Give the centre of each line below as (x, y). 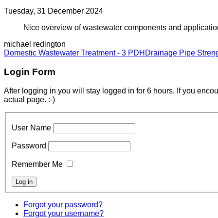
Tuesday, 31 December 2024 (54, 11)
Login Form (30, 72)
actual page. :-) (29, 99)
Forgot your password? (63, 205)
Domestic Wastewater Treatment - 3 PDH (74, 53)
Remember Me (37, 164)
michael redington (35, 44)
